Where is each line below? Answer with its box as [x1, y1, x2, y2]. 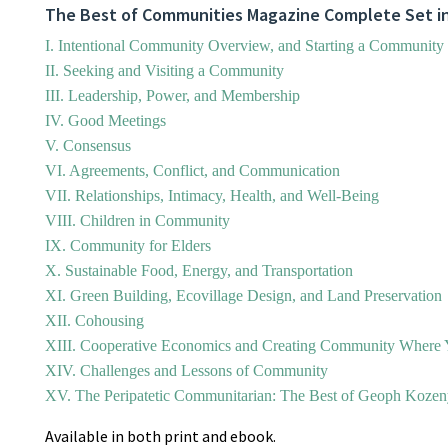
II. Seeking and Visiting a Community [45, 61, 284, 79]
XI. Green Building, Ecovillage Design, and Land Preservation [45, 286, 442, 304]
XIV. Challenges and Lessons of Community [45, 361, 328, 379]
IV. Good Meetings [45, 111, 166, 129]
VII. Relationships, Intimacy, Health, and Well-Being [45, 186, 379, 204]
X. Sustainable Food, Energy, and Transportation [45, 261, 353, 279]
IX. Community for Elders [45, 236, 211, 254]
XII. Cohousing [45, 311, 144, 329]
